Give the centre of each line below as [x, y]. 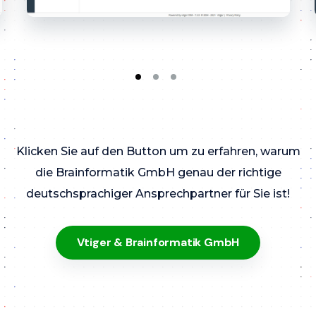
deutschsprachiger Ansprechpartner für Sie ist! [158, 194]
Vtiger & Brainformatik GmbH [158, 243]
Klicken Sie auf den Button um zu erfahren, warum [158, 152]
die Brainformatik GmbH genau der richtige [158, 173]
